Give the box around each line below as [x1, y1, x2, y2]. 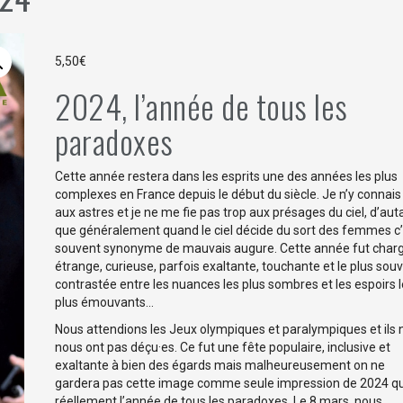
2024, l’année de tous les [55, 82, 348, 130]
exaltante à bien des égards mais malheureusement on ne [55, 358, 386, 373]
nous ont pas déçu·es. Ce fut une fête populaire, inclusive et [55, 340, 391, 355]
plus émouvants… [55, 295, 155, 310]
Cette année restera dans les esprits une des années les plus [55, 169, 399, 184]
